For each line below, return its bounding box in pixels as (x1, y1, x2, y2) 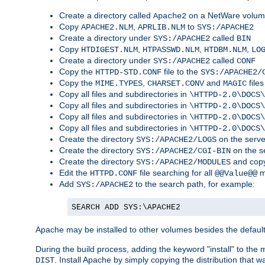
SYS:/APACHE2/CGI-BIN (136, 146, 231, 156)
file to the (161, 67, 201, 77)
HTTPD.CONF (90, 169, 137, 179)
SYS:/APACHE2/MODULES (136, 157, 231, 167)
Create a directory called (59, 11, 153, 21)
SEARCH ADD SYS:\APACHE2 (72, 203, 180, 212)
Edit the (59, 168, 90, 178)
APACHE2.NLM (81, 22, 133, 33)
